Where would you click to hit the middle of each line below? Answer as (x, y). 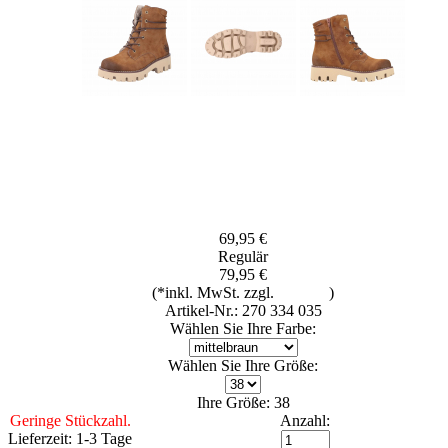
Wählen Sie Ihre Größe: (243, 365)
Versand (303, 292)
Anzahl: (305, 420)
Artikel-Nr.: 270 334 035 (243, 310)
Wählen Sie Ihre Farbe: (243, 328)
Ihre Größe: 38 (243, 402)
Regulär (243, 256)
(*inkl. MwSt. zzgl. (215, 292)
